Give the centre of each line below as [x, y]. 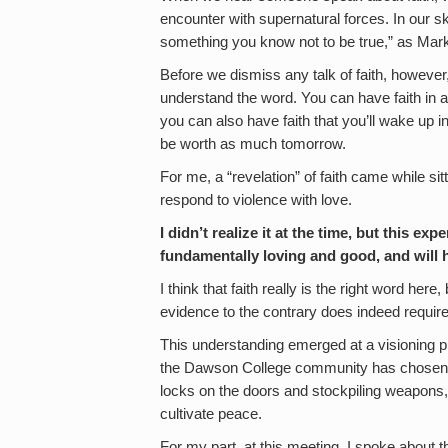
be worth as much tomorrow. [253, 144]
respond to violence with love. [256, 200]
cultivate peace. [211, 414]
